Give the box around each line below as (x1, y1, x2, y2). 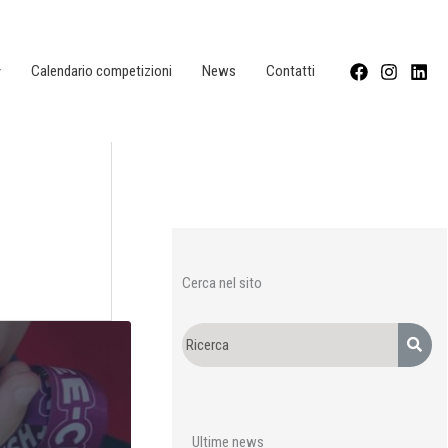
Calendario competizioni (31, 62, 172, 80)
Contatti (266, 62, 315, 80)
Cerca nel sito (182, 274, 262, 293)
